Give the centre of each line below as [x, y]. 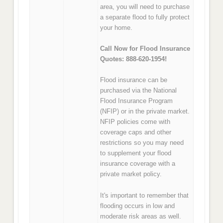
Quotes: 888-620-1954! [134, 59]
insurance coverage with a [138, 164]
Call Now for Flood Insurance [145, 48]
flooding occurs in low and [138, 206]
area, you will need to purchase [145, 6]
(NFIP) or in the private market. [145, 111]
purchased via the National [139, 91]
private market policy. [131, 174]
